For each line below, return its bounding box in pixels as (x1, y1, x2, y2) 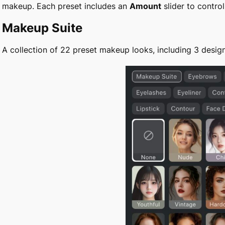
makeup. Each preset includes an (2, 1, 130, 12)
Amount (130, 1, 161, 12)
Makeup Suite (2, 20, 82, 35)
